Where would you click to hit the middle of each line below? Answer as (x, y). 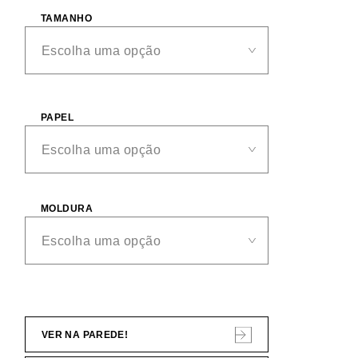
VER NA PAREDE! (85, 335)
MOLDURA (67, 209)
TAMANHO (67, 18)
